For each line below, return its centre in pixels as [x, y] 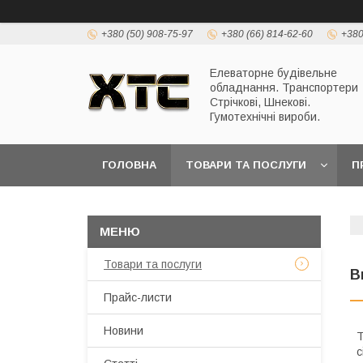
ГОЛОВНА [129, 165]
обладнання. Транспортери [284, 87]
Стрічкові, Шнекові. [260, 102]
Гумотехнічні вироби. [265, 116]
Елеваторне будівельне [273, 73]
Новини [124, 331]
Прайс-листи [138, 297]
